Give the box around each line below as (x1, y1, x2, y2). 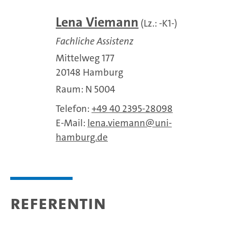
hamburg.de (56, 131, 108, 144)
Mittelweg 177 (56, 52, 114, 64)
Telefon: (56, 102, 91, 115)
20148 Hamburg (56, 66, 123, 79)
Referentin (10, 190, 106, 215)
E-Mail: (56, 117, 87, 129)
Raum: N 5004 (56, 83, 115, 96)
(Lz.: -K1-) (139, 17, 177, 30)
